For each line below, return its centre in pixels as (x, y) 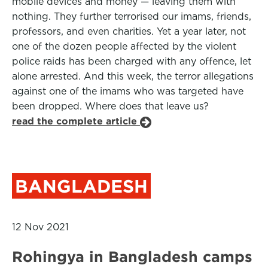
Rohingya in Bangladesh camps (132, 257)
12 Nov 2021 (40, 227)
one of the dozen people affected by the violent (124, 46)
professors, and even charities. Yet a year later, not (129, 31)
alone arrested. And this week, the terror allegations (133, 76)
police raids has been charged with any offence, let (132, 61)
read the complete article (76, 121)
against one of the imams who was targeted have (128, 91)
